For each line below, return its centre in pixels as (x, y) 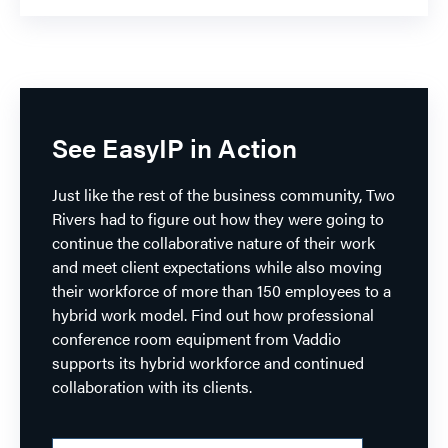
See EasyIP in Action (174, 147)
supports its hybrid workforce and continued (208, 362)
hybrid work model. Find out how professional (213, 314)
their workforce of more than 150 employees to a (221, 290)
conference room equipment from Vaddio (196, 338)
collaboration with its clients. (154, 386)
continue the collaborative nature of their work (213, 242)
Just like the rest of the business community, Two (223, 194)
